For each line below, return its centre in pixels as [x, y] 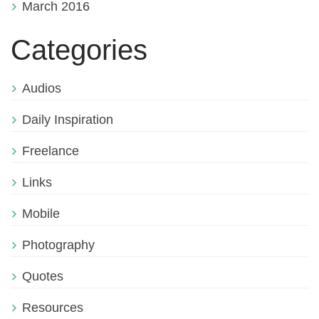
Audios [42, 89]
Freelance [51, 151]
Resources [53, 308]
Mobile [41, 214]
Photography [58, 245]
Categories [79, 50]
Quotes [43, 277]
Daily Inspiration [68, 120]
